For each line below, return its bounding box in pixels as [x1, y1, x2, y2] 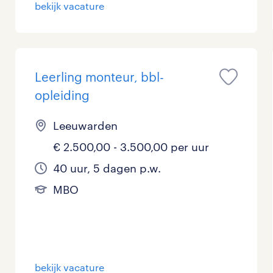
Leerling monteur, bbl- [35, 69, 165, 85]
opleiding [35, 88, 90, 103]
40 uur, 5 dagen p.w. [53, 161, 161, 175]
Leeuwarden [53, 119, 118, 133]
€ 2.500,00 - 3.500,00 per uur [53, 140, 210, 154]
